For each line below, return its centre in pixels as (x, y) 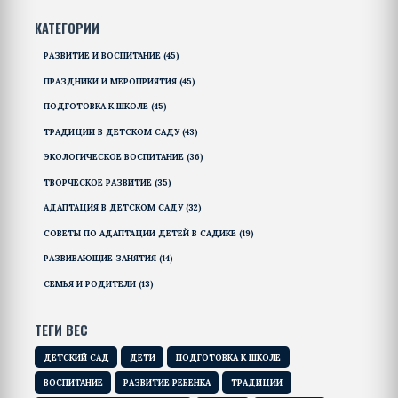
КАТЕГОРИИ (67, 28)
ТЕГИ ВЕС (61, 330)
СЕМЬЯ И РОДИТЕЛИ (91, 283)
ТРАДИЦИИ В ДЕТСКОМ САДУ (112, 131)
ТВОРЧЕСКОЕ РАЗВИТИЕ (99, 182)
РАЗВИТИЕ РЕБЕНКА (167, 383)
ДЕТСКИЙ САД (76, 357)
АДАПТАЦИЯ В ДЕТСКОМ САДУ (114, 208)
